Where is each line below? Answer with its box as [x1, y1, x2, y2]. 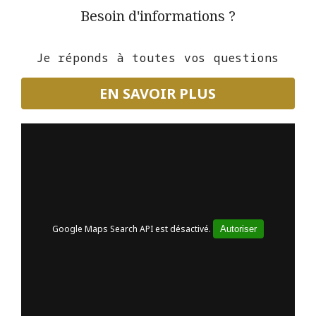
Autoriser [219, 223, 257, 234]
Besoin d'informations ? [80, 6, 236, 25]
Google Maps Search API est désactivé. [51, 222, 213, 235]
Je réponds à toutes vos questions [36, 49, 280, 66]
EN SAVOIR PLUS [99, 83, 217, 103]
